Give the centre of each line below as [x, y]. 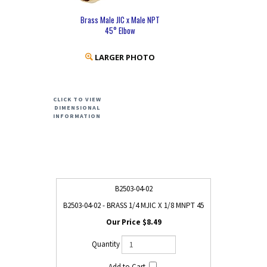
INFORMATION [77, 116]
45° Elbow [120, 30]
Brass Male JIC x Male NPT [120, 20]
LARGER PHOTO [124, 57]
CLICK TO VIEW [77, 99]
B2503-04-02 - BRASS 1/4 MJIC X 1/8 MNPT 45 [133, 205]
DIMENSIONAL [77, 108]
